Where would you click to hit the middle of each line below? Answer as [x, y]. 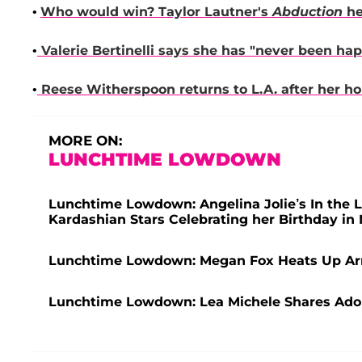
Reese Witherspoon [108, 90]
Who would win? [99, 12]
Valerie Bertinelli [100, 51]
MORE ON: [85, 141]
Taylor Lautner [208, 12]
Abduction [307, 12]
